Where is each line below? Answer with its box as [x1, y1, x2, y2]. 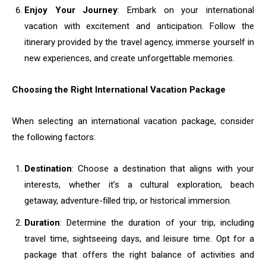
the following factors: [12, 132, 96, 143]
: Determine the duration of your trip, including [60, 217, 254, 229]
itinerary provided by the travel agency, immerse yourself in [24, 37, 254, 48]
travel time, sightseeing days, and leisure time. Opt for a [24, 233, 254, 245]
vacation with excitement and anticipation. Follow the [24, 21, 254, 32]
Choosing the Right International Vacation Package [12, 84, 226, 96]
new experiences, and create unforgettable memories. [24, 53, 235, 64]
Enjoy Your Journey [24, 5, 118, 16]
